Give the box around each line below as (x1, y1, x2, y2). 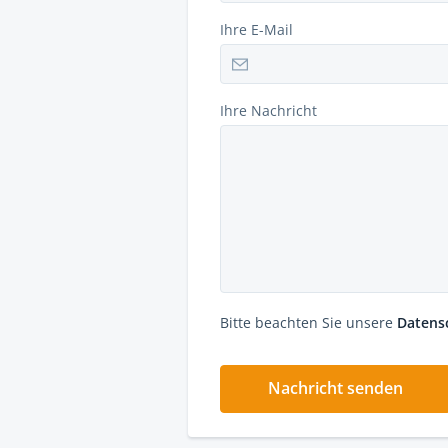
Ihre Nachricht (220, 101, 317, 120)
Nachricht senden (268, 377, 403, 399)
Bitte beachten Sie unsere (220, 313, 393, 332)
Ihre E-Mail (220, 20, 293, 39)
